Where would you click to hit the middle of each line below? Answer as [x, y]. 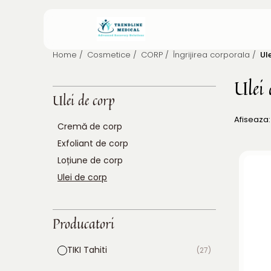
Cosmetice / [113, 55]
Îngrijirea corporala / [216, 55]
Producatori [83, 224]
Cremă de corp [90, 126]
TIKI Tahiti [87, 250]
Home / [69, 55]
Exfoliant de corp [93, 143]
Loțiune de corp [90, 160]
